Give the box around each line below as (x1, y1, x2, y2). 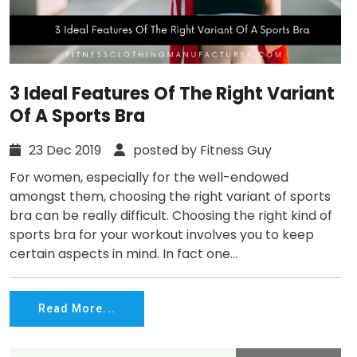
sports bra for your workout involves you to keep (10, 225, 314, 244)
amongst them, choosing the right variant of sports (10, 186, 331, 206)
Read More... (38, 302, 116, 316)
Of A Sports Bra (10, 103, 145, 128)
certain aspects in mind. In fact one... (10, 244, 237, 263)
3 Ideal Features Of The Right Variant (10, 80, 335, 106)
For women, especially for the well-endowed (10, 167, 288, 186)
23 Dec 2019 (25, 140, 114, 159)
